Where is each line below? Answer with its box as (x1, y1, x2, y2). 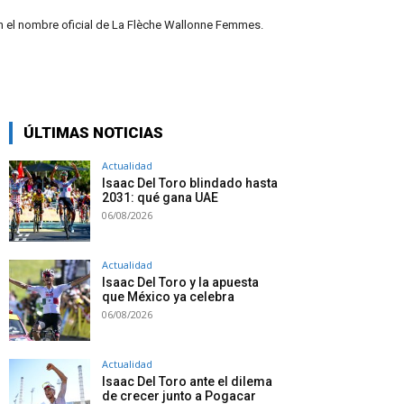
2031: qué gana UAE (102, 190, 218, 206)
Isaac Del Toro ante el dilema (102, 374, 272, 390)
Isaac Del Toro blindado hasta (102, 176, 278, 191)
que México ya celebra (102, 289, 234, 305)
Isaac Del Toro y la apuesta (102, 275, 259, 290)
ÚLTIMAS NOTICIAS (23, 124, 163, 142)
